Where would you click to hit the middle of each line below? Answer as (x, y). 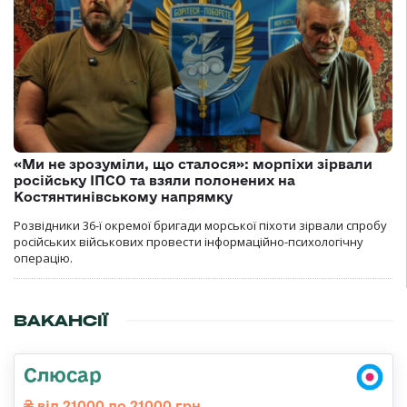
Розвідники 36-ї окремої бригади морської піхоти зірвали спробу (200, 226)
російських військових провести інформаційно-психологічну (189, 242)
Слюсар (63, 375)
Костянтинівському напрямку (123, 197)
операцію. (43, 258)
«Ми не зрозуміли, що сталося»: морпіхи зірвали (193, 164)
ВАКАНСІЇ (61, 321)
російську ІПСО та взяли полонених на (154, 181)
